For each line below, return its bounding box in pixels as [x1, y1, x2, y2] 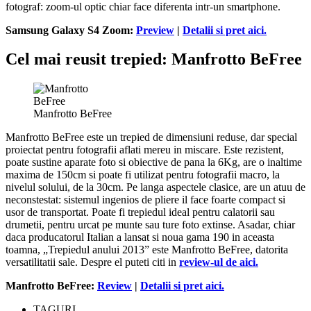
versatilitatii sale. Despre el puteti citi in [6, 256, 179, 269]
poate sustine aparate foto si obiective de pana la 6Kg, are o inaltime [6, 156, 302, 169]
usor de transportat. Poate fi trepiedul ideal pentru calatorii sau [6, 206, 275, 219]
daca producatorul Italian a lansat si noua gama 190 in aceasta [6, 231, 274, 244]
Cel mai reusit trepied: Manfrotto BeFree [6, 50, 302, 69]
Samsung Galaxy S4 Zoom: [6, 24, 136, 36]
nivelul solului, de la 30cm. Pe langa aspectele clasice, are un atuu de [6, 181, 305, 194]
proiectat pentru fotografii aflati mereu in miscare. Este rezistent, [6, 144, 284, 156]
